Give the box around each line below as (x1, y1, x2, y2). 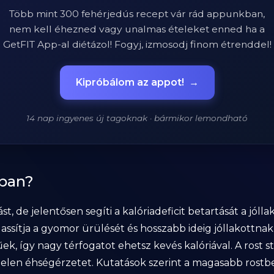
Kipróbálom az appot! (75, 76, 184, 88)
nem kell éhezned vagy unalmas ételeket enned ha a (9, 23, 265, 35)
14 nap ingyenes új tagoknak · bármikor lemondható (26, 113, 248, 123)
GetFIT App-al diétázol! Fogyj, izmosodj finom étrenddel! (2, 39, 272, 50)
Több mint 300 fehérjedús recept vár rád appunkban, (9, 8, 265, 20)
